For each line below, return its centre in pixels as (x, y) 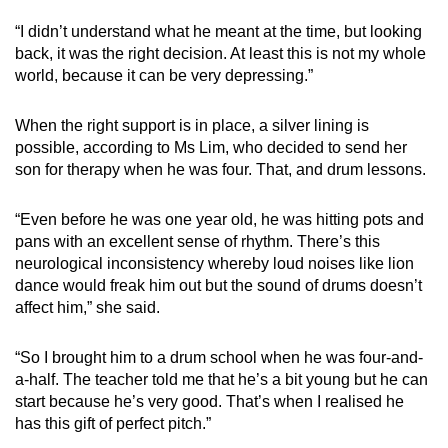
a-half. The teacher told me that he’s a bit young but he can (221, 380)
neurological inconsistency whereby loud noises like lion (214, 264)
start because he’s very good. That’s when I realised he (209, 402)
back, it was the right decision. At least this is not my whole (220, 54)
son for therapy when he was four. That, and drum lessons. (222, 170)
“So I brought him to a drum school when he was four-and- (219, 358)
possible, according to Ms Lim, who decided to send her (211, 148)
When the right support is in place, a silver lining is (192, 126)
